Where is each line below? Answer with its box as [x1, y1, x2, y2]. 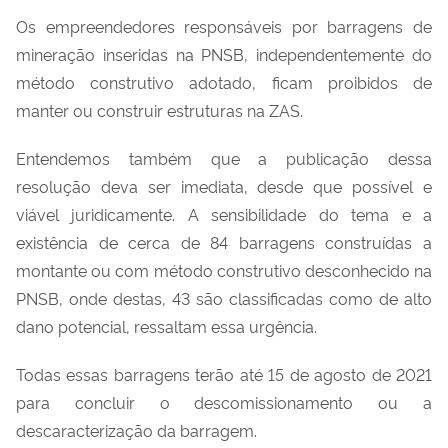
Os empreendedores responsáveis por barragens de [16, 14, 432, 37]
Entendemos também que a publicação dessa [16, 146, 432, 169]
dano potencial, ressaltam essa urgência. [16, 314, 317, 337]
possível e [352, 174, 433, 197]
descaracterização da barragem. [16, 418, 257, 441]
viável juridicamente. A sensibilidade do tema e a [16, 202, 432, 225]
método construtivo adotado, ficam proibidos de [16, 70, 432, 93]
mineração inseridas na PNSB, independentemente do [16, 42, 432, 65]
